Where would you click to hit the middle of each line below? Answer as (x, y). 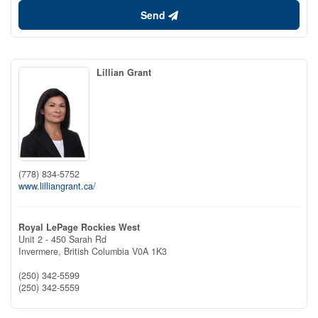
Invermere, (41, 251)
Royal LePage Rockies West (79, 227)
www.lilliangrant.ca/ (57, 186)
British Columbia (97, 251)
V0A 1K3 (149, 251)
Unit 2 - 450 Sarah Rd (62, 239)
